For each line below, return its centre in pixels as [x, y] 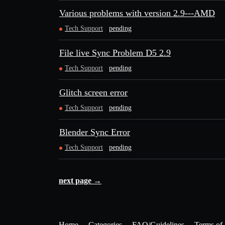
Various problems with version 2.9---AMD [137, 13]
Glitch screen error [93, 92]
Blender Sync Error [95, 132]
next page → [80, 181]
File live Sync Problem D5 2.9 [115, 53]
